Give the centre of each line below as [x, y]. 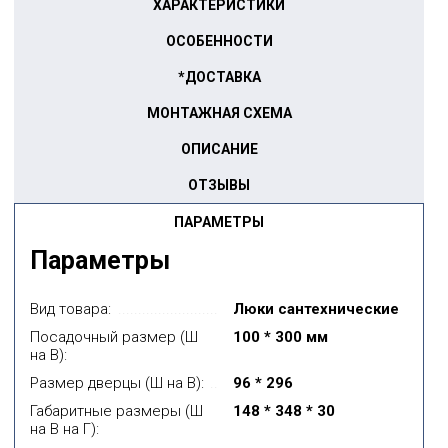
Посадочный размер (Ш [114, 336]
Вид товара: [70, 308]
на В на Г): [64, 428]
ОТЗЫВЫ [219, 184]
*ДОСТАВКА [219, 76]
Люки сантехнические [316, 308]
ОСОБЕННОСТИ [219, 40]
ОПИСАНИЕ [219, 148]
